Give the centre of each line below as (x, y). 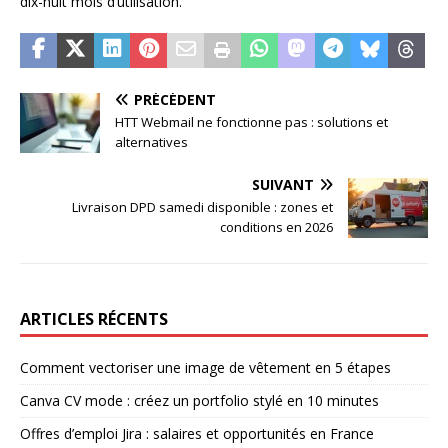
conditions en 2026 (276, 226)
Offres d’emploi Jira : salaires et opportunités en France (197, 433)
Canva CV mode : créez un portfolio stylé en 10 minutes (199, 400)
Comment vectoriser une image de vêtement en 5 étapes (205, 367)
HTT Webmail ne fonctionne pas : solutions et (251, 121)
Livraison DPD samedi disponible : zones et (202, 206)
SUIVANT (283, 184)
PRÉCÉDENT (175, 99)
